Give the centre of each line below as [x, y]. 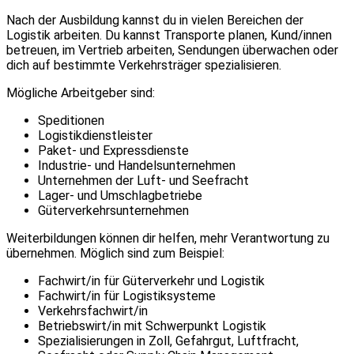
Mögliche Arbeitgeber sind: [81, 92]
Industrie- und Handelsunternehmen [137, 165]
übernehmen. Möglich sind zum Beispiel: [115, 253]
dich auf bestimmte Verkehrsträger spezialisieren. [144, 65]
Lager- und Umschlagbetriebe [120, 195]
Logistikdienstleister [95, 135]
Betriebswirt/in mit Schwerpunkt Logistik [152, 326]
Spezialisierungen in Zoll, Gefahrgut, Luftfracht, [168, 341]
